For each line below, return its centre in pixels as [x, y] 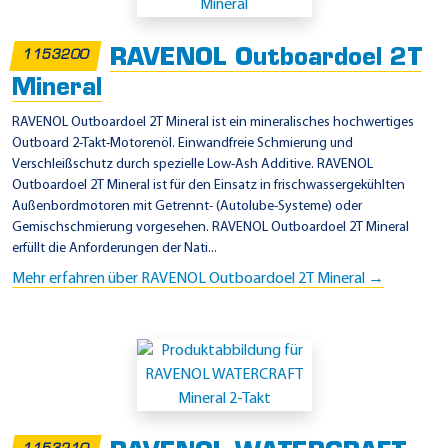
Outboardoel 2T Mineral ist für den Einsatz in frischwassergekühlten [208, 186]
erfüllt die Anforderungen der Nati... [114, 249]
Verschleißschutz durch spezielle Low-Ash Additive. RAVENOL [192, 165]
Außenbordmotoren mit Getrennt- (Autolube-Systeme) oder [187, 207]
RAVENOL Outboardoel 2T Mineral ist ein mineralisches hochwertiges [213, 123]
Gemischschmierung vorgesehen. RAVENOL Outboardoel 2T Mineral [210, 228]
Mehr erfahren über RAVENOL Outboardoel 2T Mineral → [198, 279]
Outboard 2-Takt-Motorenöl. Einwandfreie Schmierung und [182, 144]
